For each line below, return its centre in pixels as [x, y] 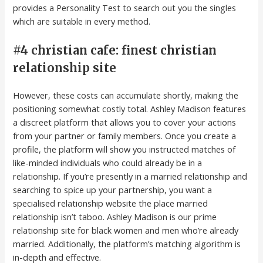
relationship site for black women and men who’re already [126, 230]
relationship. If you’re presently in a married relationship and [130, 176]
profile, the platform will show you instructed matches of [124, 149]
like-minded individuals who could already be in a [108, 163]
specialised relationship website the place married [111, 203]
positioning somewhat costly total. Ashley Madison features [130, 109]
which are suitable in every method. [82, 21]
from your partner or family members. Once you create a [125, 136]
